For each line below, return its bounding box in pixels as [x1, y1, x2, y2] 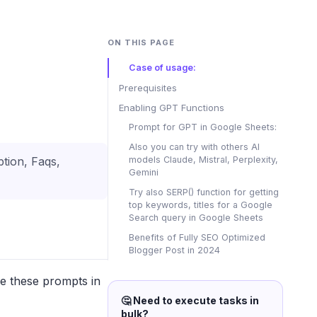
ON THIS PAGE [108, 38, 175, 47]
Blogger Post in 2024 [129, 245, 220, 255]
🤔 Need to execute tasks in [121, 294, 259, 306]
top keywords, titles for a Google [129, 200, 272, 210]
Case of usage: [129, 62, 196, 73]
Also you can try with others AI [129, 142, 260, 152]
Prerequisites [119, 82, 177, 93]
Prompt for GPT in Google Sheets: [129, 122, 277, 132]
